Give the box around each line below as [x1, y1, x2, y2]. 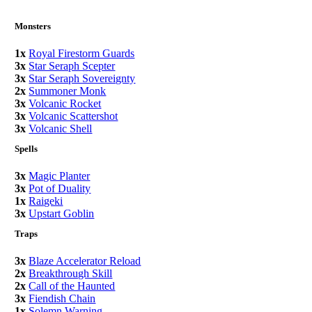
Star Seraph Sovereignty [29, 72, 136, 84]
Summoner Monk [29, 84, 107, 97]
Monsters [15, 20, 52, 31]
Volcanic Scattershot [29, 109, 118, 122]
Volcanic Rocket [29, 97, 102, 109]
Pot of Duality [29, 182, 91, 195]
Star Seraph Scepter [29, 59, 116, 72]
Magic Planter [29, 170, 91, 182]
